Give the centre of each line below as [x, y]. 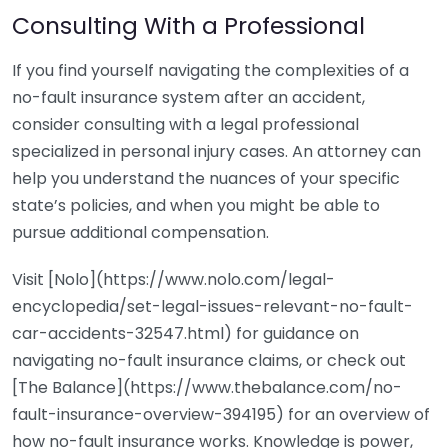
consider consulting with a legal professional [185, 124]
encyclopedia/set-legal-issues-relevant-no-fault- [212, 306]
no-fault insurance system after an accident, [188, 97]
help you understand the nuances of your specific [206, 178]
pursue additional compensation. [140, 232]
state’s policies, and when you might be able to [196, 205]
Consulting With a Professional [188, 25]
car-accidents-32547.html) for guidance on [185, 333]
